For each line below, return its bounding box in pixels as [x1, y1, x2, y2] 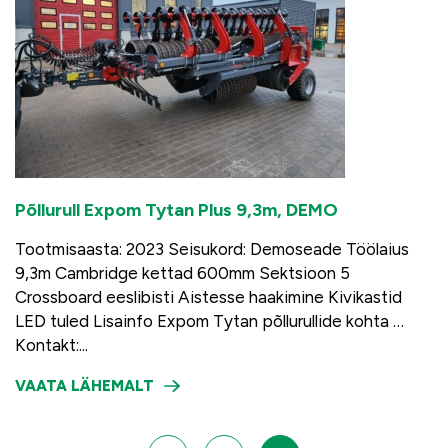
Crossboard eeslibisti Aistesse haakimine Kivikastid [15, 287, 402, 307]
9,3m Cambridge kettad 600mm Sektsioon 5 [15, 263, 350, 283]
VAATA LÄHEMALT [15, 377, 154, 395]
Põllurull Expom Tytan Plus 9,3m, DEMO [15, 199, 338, 221]
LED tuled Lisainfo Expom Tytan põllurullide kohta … [15, 311, 404, 331]
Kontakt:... [15, 335, 88, 355]
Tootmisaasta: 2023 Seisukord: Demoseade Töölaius [15, 239, 409, 259]
